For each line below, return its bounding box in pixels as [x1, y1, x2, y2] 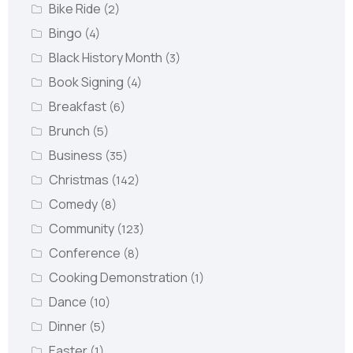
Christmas [48, 171, 111, 188]
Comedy [48, 195, 100, 213]
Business [48, 147, 105, 164]
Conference [48, 244, 123, 262]
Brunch [48, 122, 92, 139]
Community [48, 220, 117, 237]
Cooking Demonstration [48, 269, 190, 286]
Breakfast [48, 98, 109, 115]
